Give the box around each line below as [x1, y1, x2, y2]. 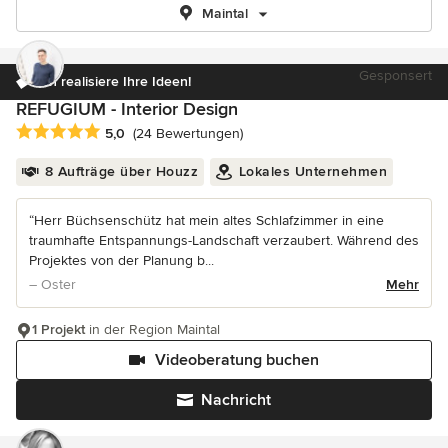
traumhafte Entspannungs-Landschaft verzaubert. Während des [29, 232, 419, 250]
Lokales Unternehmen [238, 163, 387, 181]
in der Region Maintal [85, 321, 220, 339]
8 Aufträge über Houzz [44, 163, 198, 181]
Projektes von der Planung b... [29, 252, 214, 270]
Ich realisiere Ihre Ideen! [38, 73, 191, 90]
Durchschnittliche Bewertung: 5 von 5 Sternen [15, 122, 338, 143]
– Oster [29, 276, 76, 294]
